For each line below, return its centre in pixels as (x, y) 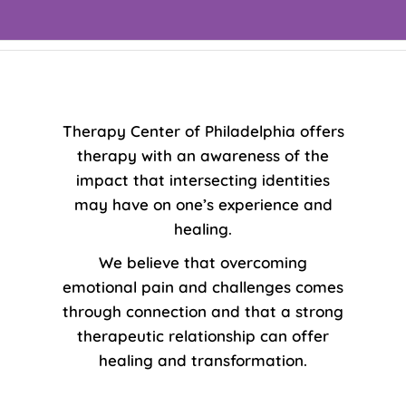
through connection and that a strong (203, 311)
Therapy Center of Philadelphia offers (203, 131)
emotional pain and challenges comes (203, 287)
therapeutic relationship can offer (203, 336)
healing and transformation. (203, 360)
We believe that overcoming (203, 262)
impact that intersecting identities (203, 180)
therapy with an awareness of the (203, 155)
